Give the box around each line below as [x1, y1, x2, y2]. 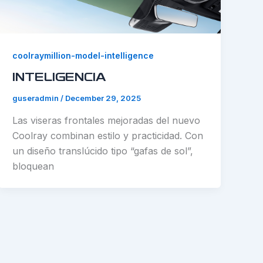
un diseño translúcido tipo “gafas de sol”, [12, 144, 194, 157]
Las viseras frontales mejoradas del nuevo [12, 114, 201, 126]
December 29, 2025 [65, 93, 141, 103]
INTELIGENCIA [12, 72, 106, 83]
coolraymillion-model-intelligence [12, 50, 154, 61]
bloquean [12, 160, 55, 172]
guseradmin [12, 93, 61, 103]
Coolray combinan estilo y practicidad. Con [12, 129, 204, 141]
